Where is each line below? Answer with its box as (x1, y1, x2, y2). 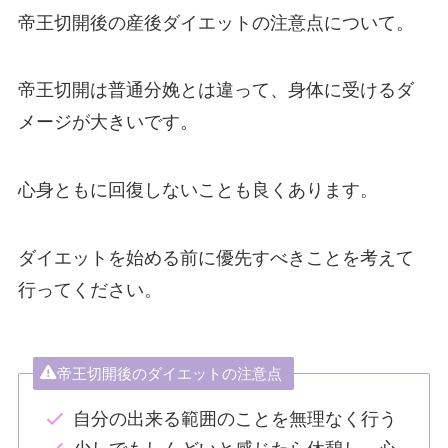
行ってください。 (17, 280, 162, 301)
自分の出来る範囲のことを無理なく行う (72, 408, 397, 429)
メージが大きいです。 (17, 112, 198, 133)
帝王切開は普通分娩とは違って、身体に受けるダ (17, 80, 414, 101)
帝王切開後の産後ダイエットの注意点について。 (17, 12, 414, 33)
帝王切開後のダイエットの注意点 (57, 365, 283, 383)
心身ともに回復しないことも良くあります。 (17, 180, 378, 201)
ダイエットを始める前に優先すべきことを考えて (17, 248, 414, 269)
